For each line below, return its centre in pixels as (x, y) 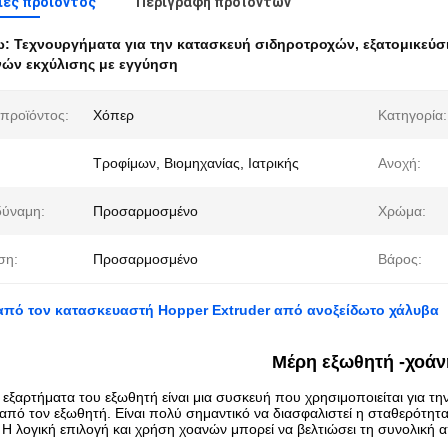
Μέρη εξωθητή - (338, 362)
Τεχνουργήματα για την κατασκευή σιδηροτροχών (184, 44)
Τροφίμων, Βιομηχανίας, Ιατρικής (196, 163)
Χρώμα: (402, 211)
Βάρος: (400, 259)
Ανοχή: (399, 163)
